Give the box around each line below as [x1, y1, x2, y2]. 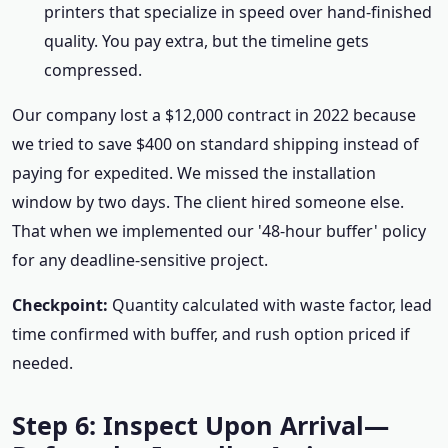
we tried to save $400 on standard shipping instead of [12, 133, 419, 155]
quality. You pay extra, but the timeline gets [44, 30, 369, 52]
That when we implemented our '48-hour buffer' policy [12, 220, 426, 242]
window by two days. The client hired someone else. [12, 191, 404, 213]
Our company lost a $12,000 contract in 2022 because [12, 104, 416, 126]
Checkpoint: [12, 294, 108, 316]
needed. [12, 352, 73, 374]
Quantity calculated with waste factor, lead [108, 294, 432, 316]
